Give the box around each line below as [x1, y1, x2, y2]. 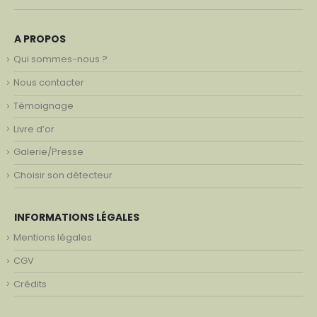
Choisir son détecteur [13, 168, 113, 183]
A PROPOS [14, 32, 66, 47]
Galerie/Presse [13, 145, 83, 159]
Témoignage [13, 99, 74, 113]
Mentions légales [13, 231, 92, 245]
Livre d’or [13, 122, 54, 137]
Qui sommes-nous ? [13, 52, 108, 67]
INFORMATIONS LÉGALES [14, 209, 139, 224]
